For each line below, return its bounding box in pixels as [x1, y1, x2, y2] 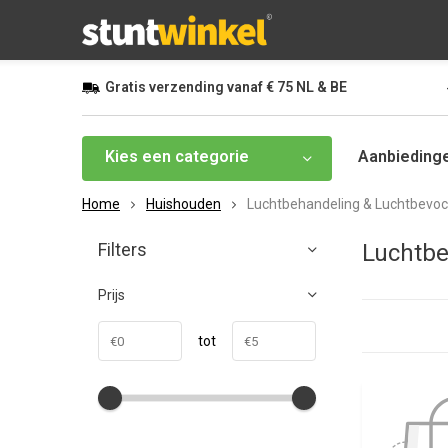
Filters [98, 239, 147, 260]
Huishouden [146, 196, 221, 212]
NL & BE [293, 79, 347, 95]
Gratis [105, 79, 146, 95]
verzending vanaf [146, 79, 266, 95]
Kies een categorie [105, 147, 249, 166]
